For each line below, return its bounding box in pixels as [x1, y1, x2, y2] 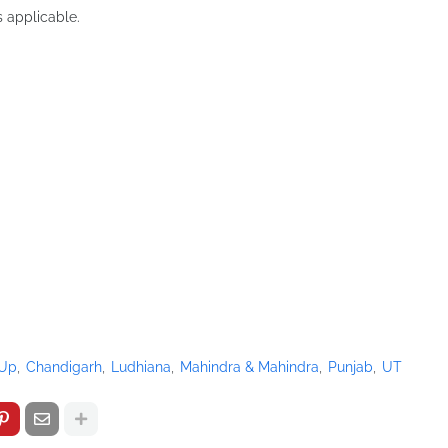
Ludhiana [111, 359, 171, 375]
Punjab [328, 359, 373, 375]
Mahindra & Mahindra [180, 359, 319, 375]
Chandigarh [26, 359, 102, 375]
